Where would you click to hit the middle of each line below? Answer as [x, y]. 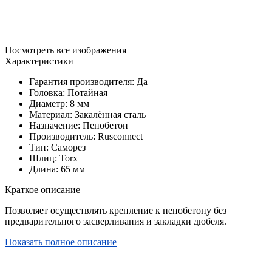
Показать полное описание [61, 242]
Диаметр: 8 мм [59, 104]
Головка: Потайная [68, 93]
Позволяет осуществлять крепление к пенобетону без [116, 211]
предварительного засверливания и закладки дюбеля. [116, 222]
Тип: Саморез [57, 148]
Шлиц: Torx [53, 158]
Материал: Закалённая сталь [87, 115]
